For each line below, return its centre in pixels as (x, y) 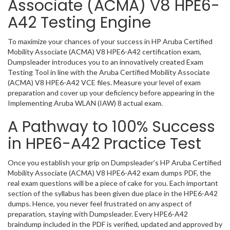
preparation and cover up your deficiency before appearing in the (111, 93)
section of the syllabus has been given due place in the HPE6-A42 (113, 193)
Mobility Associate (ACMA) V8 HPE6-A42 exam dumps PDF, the (109, 173)
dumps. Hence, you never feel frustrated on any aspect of (100, 204)
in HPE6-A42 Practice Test (104, 144)
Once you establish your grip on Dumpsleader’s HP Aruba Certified (114, 162)
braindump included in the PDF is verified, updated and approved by (115, 224)
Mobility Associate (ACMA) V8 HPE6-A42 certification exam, (104, 52)
